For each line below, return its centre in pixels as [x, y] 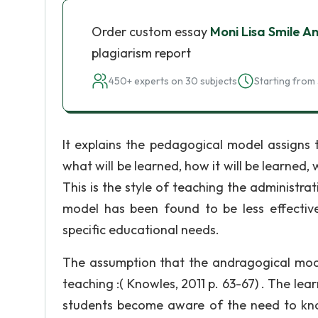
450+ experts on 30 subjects [173, 81]
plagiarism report [141, 53]
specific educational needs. [141, 230]
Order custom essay [151, 32]
